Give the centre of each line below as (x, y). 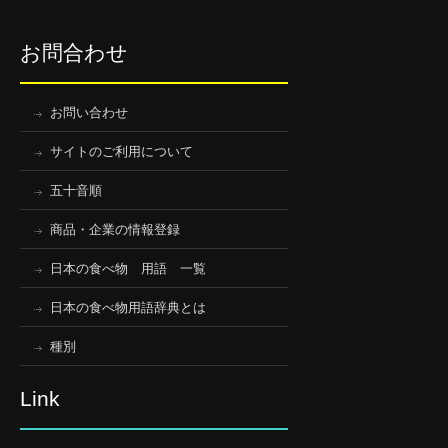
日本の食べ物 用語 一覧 (128, 268)
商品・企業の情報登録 (115, 229)
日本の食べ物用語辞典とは (128, 307)
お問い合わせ (89, 112)
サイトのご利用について (121, 151)
